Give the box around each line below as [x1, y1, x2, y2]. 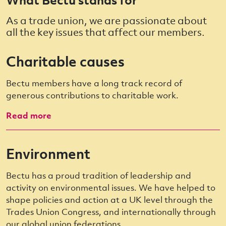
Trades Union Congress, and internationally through [6, 206, 216, 218]
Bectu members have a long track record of [6, 77, 182, 89]
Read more [6, 109, 53, 122]
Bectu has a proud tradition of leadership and [6, 169, 191, 182]
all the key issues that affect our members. [6, 25, 205, 39]
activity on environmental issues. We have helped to [6, 182, 215, 194]
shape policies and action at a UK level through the [6, 194, 213, 206]
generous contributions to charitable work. [6, 89, 179, 101]
